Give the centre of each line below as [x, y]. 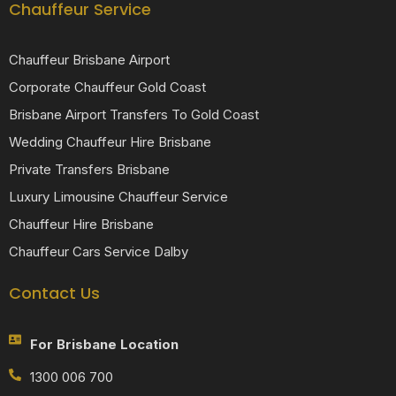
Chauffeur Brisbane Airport [89, 59]
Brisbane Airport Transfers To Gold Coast [134, 114]
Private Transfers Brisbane [89, 169]
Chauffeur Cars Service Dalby [99, 251]
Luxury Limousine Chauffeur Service [118, 196]
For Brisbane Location [104, 344]
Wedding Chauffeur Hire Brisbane [110, 141]
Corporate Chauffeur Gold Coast [107, 87]
